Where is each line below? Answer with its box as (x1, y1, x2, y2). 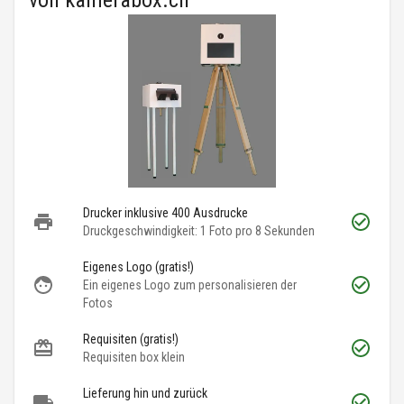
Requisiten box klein (83, 350, 185, 365)
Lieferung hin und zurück (83, 386, 207, 401)
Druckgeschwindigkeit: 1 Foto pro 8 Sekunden (83, 224, 315, 239)
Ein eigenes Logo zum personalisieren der (83, 278, 297, 293)
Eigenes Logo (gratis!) (83, 260, 194, 275)
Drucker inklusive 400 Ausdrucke (83, 206, 248, 221)
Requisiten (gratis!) (83, 332, 179, 347)
